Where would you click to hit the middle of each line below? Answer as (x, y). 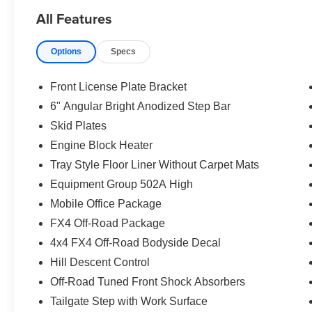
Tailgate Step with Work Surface (129, 302)
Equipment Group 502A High (122, 185)
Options (67, 52)
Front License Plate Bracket (119, 87)
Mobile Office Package (106, 204)
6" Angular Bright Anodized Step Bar (141, 107)
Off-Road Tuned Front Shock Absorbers (148, 282)
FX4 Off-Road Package (108, 224)
